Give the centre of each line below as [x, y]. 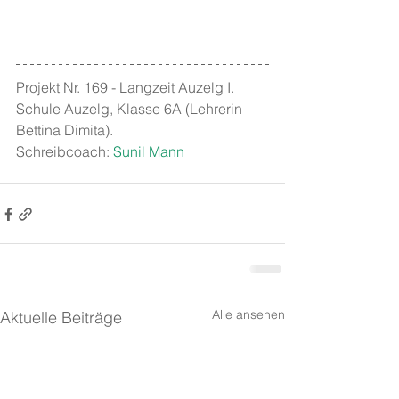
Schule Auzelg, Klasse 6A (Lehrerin [131, 109]
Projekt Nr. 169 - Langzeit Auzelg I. [127, 87]
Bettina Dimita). [65, 130]
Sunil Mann [149, 151]
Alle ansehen [248, 314]
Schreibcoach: [65, 151]
